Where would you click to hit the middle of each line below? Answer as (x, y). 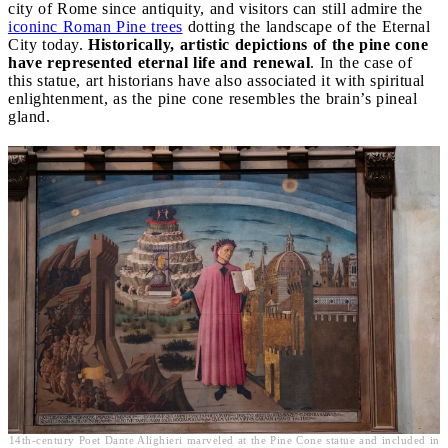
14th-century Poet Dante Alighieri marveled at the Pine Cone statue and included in (224, 439)
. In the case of (361, 62)
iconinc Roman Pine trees (95, 26)
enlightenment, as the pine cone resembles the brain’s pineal (212, 98)
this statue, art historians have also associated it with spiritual (216, 80)
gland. (29, 116)
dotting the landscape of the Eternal (306, 26)
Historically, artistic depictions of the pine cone (258, 44)
